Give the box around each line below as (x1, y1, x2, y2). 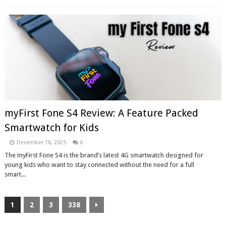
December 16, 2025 (16, 139, 66, 146)
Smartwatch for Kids (4, 122, 99, 134)
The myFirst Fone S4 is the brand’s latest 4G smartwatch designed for (4, 151, 203, 159)
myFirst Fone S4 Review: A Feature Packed (4, 107, 198, 119)
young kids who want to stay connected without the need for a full (4, 161, 194, 168)
